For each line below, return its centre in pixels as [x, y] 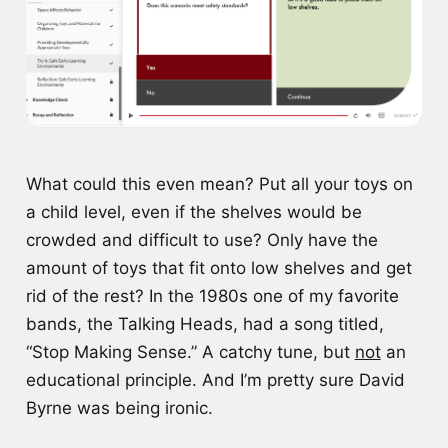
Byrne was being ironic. [121, 408]
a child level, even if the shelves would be [193, 212]
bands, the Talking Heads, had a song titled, [204, 324]
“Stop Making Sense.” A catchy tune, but [190, 352]
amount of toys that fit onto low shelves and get [218, 268]
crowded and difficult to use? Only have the [201, 240]
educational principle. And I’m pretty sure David [215, 380]
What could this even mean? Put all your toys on [219, 184]
